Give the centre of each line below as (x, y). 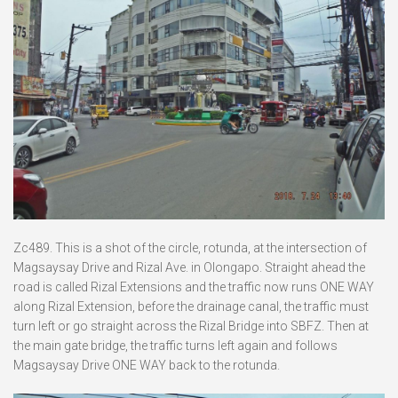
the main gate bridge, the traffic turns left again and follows (175, 346)
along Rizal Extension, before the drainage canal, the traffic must (191, 307)
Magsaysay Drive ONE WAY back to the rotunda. (147, 366)
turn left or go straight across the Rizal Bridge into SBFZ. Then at (191, 326)
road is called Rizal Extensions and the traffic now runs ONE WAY (194, 287)
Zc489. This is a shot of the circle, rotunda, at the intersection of (190, 248)
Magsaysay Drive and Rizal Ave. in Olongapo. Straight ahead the (189, 268)
